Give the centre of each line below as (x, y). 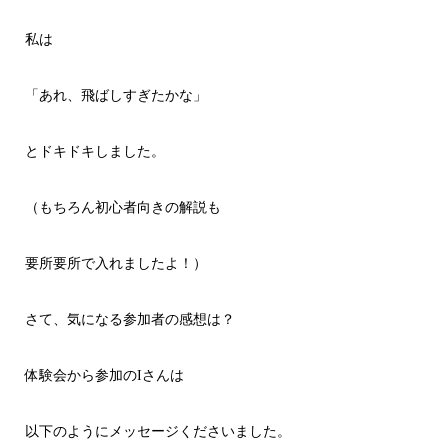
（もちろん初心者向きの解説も (122, 207)
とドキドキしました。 (94, 151)
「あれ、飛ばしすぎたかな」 (115, 95)
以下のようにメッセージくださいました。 (157, 431)
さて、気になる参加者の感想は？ (129, 319)
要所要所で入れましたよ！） (115, 263)
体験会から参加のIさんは (104, 375)
